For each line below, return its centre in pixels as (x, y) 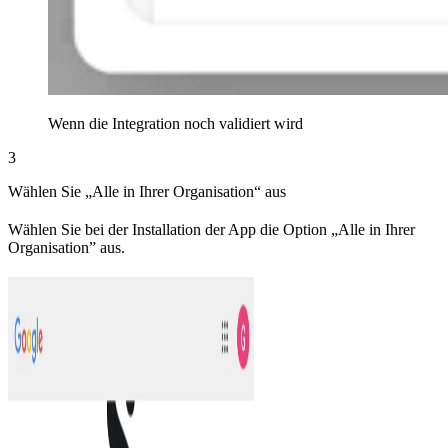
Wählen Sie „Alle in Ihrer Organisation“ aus (147, 191)
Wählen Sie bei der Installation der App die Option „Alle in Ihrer (211, 229)
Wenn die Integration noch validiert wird (175, 123)
